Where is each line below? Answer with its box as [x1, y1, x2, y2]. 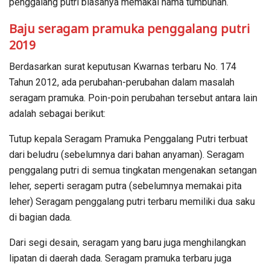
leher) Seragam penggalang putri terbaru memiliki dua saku [9, 195, 255, 207]
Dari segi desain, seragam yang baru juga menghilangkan [9, 236, 246, 248]
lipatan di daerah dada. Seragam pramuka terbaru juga [9, 252, 231, 264]
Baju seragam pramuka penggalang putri [9, 20, 250, 37]
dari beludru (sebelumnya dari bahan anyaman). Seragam [9, 148, 244, 160]
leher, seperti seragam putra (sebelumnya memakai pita [9, 180, 242, 192]
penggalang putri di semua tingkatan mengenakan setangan [9, 164, 257, 176]
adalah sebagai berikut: [9, 107, 105, 119]
